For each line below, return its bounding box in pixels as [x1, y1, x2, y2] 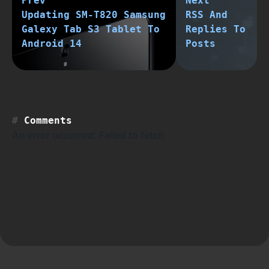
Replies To [186, 23, 246, 35]
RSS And [186, 9, 228, 21]
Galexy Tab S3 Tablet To [22, 23, 160, 35]
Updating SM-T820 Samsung [22, 9, 166, 21]
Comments [24, 115, 72, 127]
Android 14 [22, 38, 82, 50]
